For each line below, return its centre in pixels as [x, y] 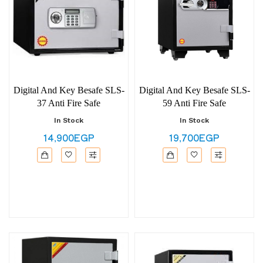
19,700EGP [194, 137]
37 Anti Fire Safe [69, 103]
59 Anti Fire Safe [194, 103]
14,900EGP [69, 137]
